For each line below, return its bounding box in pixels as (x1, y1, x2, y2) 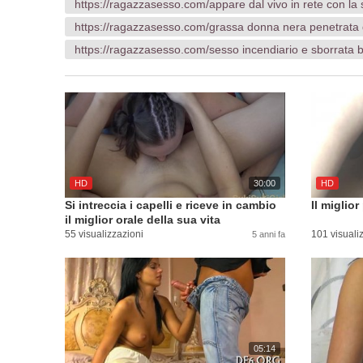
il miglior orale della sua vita (65, 213, 220, 226)
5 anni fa (252, 229, 285, 239)
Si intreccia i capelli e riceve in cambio (65, 199, 276, 211)
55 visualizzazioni (65, 228, 143, 240)
